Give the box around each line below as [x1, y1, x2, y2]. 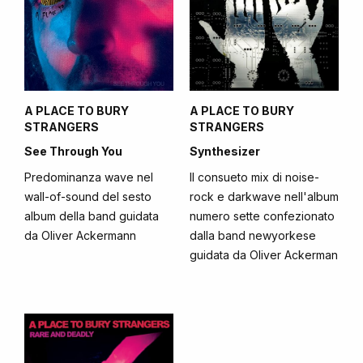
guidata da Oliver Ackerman [190, 248, 338, 262]
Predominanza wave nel [24, 170, 153, 184]
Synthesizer [190, 144, 260, 158]
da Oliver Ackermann [24, 228, 136, 242]
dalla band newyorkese [190, 228, 316, 242]
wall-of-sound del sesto [24, 190, 152, 203]
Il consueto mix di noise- [190, 170, 319, 184]
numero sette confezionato [190, 209, 335, 223]
